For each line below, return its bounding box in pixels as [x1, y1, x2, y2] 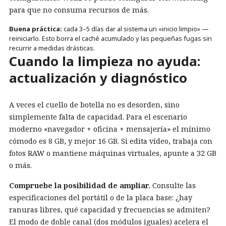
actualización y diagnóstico [9, 69, 187, 87]
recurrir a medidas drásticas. [9, 43, 95, 52]
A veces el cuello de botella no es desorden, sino [9, 100, 180, 110]
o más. [9, 160, 32, 171]
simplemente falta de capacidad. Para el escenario [9, 112, 187, 122]
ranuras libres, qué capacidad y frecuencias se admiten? [9, 205, 210, 215]
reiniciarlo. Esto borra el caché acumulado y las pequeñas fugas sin [9, 33, 212, 43]
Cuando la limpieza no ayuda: [9, 52, 200, 70]
